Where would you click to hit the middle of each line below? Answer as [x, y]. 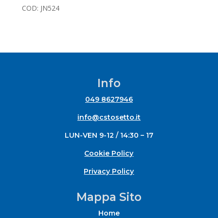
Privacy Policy [109, 171]
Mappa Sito [109, 197]
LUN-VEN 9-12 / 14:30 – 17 [109, 135]
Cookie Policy [109, 153]
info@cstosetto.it [109, 117]
